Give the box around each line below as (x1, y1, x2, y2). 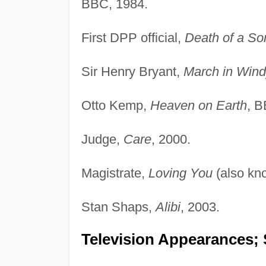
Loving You (148, 165, 213, 180)
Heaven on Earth (150, 97, 247, 113)
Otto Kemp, (81, 97, 150, 113)
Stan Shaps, (81, 199, 156, 214)
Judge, (81, 131, 123, 147)
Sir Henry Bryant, (81, 64, 183, 79)
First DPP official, (81, 30, 185, 45)
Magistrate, (81, 165, 148, 180)
